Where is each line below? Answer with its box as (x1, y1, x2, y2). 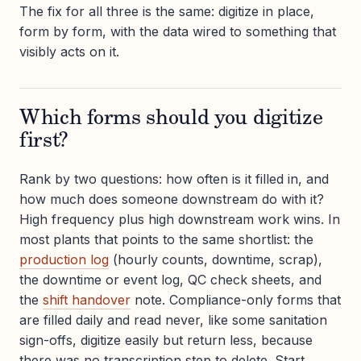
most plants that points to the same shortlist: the (19, 230, 313, 247)
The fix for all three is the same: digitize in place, (19, 2, 314, 19)
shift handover (43, 291, 131, 308)
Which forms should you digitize (19, 108, 323, 130)
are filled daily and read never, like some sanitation (19, 311, 327, 328)
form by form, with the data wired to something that (19, 23, 336, 39)
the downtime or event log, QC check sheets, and (19, 271, 322, 288)
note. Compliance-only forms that (131, 291, 341, 308)
